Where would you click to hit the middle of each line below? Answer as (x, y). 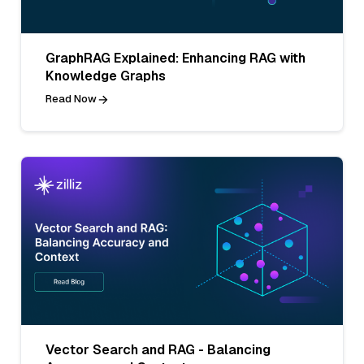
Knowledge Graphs (106, 76)
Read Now (71, 99)
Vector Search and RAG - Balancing (158, 350)
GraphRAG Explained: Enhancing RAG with (175, 58)
